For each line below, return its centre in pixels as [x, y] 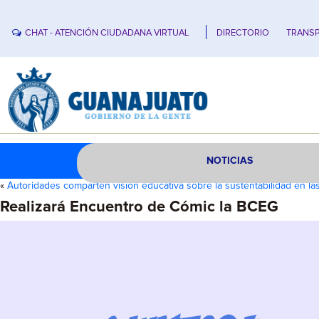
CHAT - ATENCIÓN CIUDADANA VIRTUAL [107, 33]
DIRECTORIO [243, 33]
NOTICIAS [230, 161]
